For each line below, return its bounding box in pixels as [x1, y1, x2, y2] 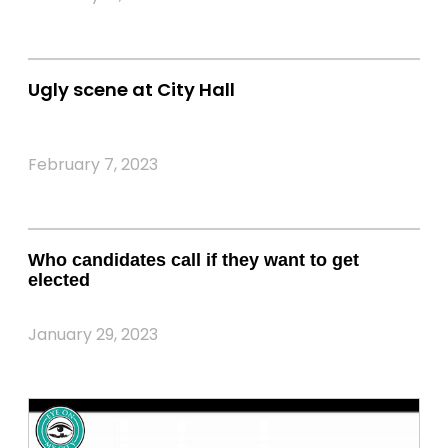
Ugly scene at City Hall [28, 76, 235, 102]
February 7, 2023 [28, 152, 158, 176]
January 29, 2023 [28, 322, 158, 346]
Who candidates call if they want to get [28, 249, 359, 270]
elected [28, 269, 90, 290]
